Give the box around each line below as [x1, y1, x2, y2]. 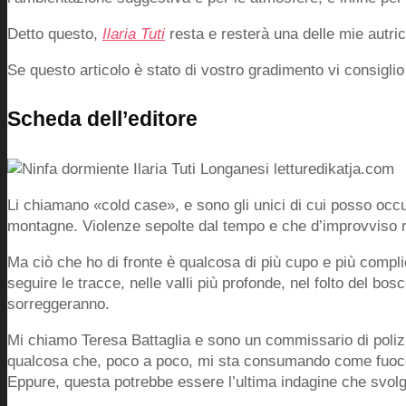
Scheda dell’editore [7, 107, 198, 131]
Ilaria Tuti [102, 24, 165, 43]
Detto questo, [7, 24, 102, 43]
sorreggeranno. [7, 295, 110, 313]
